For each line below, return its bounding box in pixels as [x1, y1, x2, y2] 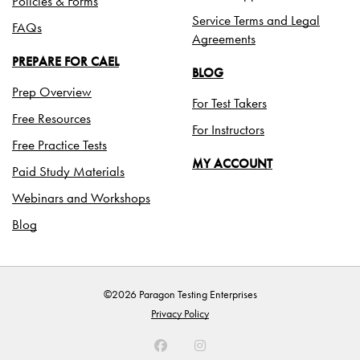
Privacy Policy [151, 306, 209, 321]
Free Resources [12, 109, 91, 128]
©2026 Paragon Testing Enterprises [103, 287, 257, 302]
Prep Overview [12, 83, 92, 101]
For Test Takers [192, 94, 267, 112]
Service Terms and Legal [192, 11, 320, 30]
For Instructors [192, 121, 264, 139]
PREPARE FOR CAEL [12, 53, 119, 71]
